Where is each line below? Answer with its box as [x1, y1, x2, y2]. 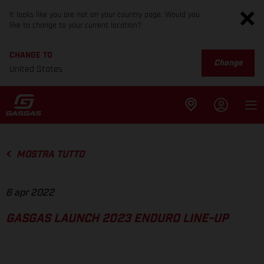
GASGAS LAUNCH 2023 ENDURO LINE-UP [6, 213, 229, 225]
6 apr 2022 [6, 188, 54, 198]
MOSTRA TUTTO [16, 150, 84, 159]
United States [9, 63, 62, 75]
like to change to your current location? [9, 20, 141, 31]
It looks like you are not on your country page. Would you [9, 9, 200, 20]
